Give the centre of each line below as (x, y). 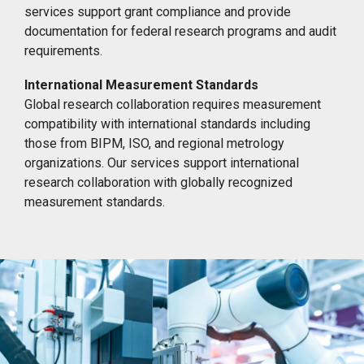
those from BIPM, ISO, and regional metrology (154, 143)
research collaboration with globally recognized (158, 182)
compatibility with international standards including (167, 123)
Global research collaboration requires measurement (173, 104)
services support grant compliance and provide (158, 11)
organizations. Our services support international (162, 162)
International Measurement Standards (141, 84)
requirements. (63, 50)
